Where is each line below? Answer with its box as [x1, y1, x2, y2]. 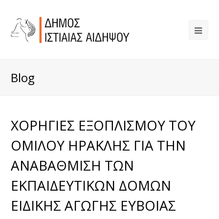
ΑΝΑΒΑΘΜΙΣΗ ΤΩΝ [11, 156, 134, 175]
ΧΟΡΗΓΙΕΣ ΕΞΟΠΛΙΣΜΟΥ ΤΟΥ [11, 116, 196, 134]
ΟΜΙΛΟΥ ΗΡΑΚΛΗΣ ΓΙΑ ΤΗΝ [11, 136, 186, 154]
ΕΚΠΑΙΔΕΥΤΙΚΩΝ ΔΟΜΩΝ [11, 176, 172, 195]
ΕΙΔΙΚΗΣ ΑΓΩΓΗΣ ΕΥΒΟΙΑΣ [11, 196, 176, 215]
